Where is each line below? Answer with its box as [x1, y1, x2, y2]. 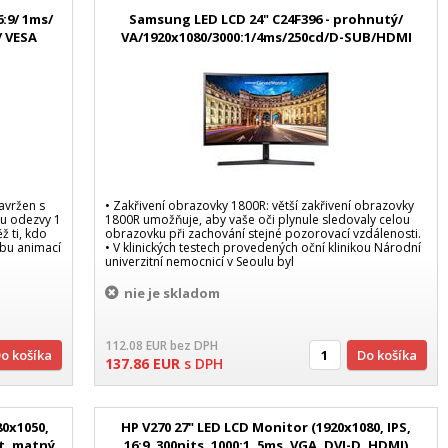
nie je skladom [124, 284, 221, 303]
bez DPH [170, 337, 219, 355]
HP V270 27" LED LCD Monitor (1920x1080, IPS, [121, 418, 412, 437]
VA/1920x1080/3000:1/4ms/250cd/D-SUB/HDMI [120, 27, 412, 46]
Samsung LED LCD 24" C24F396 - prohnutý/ [129, 9, 404, 28]
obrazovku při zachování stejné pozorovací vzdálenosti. [105, 224, 422, 242]
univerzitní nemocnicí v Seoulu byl [105, 252, 295, 270]
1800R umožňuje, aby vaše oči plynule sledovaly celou [105, 210, 411, 228]
